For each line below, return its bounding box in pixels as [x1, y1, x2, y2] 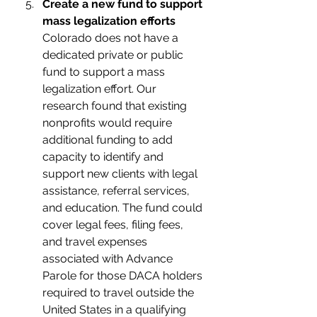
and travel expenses [42, 235, 150, 248]
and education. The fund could [42, 201, 205, 214]
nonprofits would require [42, 116, 175, 129]
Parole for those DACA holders [42, 269, 205, 282]
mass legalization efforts [42, 14, 175, 28]
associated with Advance [42, 252, 175, 265]
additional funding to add [42, 133, 175, 146]
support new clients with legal [42, 167, 200, 180]
